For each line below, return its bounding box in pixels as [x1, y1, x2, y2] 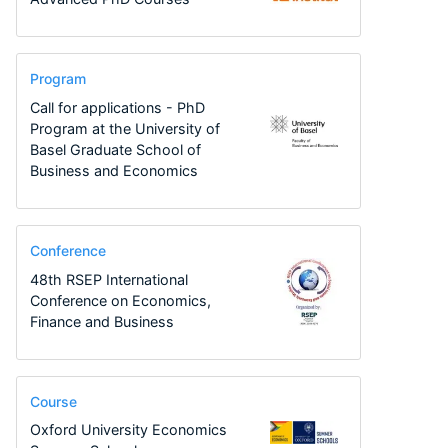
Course [29, 392, 77, 410]
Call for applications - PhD [29, 98, 205, 116]
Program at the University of [29, 119, 220, 137]
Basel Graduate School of [29, 140, 201, 158]
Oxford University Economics [29, 421, 227, 439]
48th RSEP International [29, 270, 188, 288]
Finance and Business [29, 312, 174, 330]
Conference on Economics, [29, 291, 211, 309]
